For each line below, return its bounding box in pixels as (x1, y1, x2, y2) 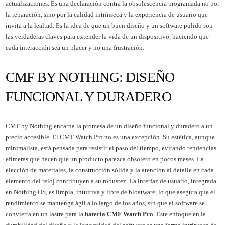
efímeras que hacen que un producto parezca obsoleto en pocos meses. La (5, 155, 204, 163)
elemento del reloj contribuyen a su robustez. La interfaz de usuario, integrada (5, 177, 216, 185)
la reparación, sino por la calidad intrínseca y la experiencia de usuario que (5, 10, 208, 18)
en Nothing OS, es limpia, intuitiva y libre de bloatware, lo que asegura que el (5, 188, 215, 196)
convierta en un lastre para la (5, 210, 85, 218)
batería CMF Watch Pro (84, 210, 153, 218)
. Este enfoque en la (153, 210, 206, 218)
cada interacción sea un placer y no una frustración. (5, 43, 144, 51)
